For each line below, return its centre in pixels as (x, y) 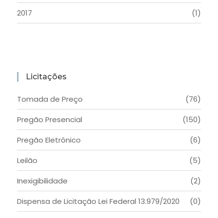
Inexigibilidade (42, 181)
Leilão (27, 161)
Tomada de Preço (50, 99)
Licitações (46, 77)
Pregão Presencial (50, 120)
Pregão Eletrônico (49, 140)
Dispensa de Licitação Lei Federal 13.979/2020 (98, 201)
